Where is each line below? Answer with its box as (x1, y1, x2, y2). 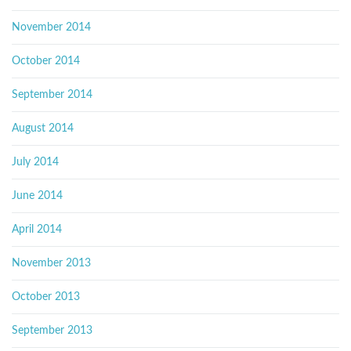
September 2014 (12, 89, 92, 100)
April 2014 (12, 224, 62, 235)
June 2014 (12, 190, 63, 201)
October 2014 (12, 56, 80, 67)
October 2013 (12, 291, 80, 302)
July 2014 (12, 157, 59, 168)
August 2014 (12, 123, 74, 134)
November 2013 (12, 258, 91, 269)
